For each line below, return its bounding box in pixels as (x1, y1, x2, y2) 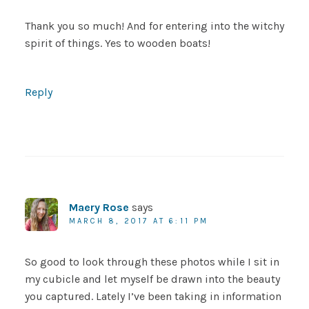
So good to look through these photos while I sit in (24, 255, 279, 269)
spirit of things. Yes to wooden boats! (24, 37, 210, 50)
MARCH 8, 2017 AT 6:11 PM (68, 217, 209, 226)
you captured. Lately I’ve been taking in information (24, 290, 281, 303)
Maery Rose (68, 201, 129, 215)
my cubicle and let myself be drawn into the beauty (24, 272, 280, 286)
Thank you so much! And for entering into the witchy (24, 19, 284, 33)
